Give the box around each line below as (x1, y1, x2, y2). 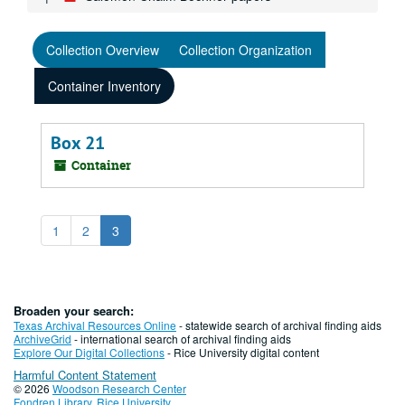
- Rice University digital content (165, 344, 319, 360)
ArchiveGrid (14, 331, 71, 346)
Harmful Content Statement (14, 366, 156, 383)
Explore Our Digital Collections (14, 344, 165, 360)
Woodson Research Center (52, 381, 186, 396)
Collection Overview (46, 41, 159, 59)
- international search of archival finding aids (71, 331, 291, 346)
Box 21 (51, 131, 105, 155)
